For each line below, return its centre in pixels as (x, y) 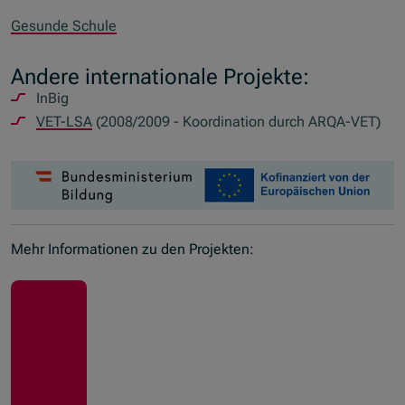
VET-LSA (65, 121)
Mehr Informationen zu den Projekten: (133, 249)
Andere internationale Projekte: (160, 76)
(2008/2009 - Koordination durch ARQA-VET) (237, 121)
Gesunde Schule (64, 25)
